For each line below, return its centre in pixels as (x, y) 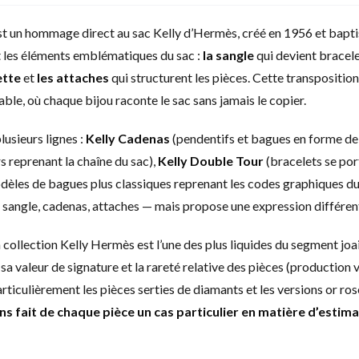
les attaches (73, 77)
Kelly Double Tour (211, 161)
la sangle (228, 55)
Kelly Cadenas (128, 138)
